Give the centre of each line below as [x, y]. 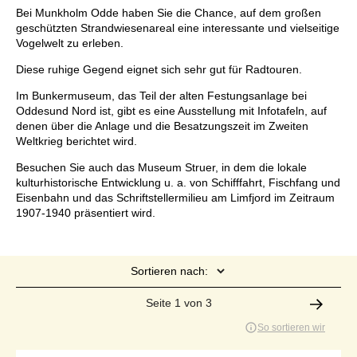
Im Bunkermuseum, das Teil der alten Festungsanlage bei [161, 96]
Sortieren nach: [169, 271]
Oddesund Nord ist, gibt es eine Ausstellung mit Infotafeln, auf [171, 111]
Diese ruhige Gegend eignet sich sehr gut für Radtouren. [159, 70]
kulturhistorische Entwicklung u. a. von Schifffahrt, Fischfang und [178, 183]
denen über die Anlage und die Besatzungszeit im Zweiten [162, 126]
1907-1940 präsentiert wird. [86, 213]
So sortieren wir [291, 328]
